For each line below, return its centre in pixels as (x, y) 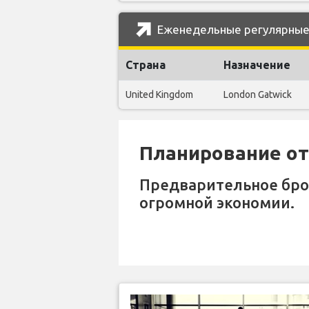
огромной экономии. (217, 202)
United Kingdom (159, 94)
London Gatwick (258, 94)
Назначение (257, 65)
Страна (146, 65)
